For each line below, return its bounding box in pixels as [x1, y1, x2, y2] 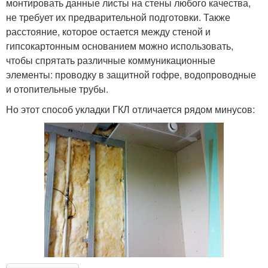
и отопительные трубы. [6, 81, 108, 96]
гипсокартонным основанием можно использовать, [6, 38, 233, 53]
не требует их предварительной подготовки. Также [6, 10, 230, 24]
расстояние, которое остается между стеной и [6, 24, 211, 38]
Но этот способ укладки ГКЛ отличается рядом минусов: [6, 102, 255, 116]
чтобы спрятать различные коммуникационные [6, 53, 215, 67]
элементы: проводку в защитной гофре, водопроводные [6, 67, 256, 81]
